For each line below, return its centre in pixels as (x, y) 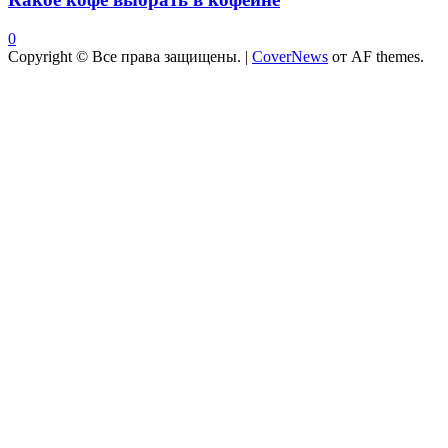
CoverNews (290, 57)
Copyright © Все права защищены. (126, 57)
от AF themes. (376, 57)
